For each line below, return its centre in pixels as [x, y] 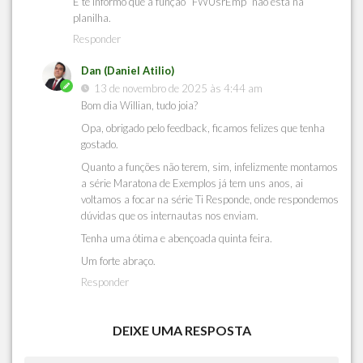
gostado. [100, 144]
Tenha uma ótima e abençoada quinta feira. [177, 238]
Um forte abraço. [118, 261]
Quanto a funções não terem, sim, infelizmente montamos [209, 167]
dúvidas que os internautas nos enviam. [170, 215]
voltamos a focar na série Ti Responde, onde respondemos [210, 199]
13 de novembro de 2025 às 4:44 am [178, 88]
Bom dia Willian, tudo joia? [139, 105]
